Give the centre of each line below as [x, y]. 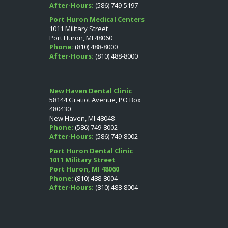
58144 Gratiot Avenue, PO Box [95, 99]
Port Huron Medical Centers [97, 19]
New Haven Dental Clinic [91, 90]
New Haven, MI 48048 [82, 118]
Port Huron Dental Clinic [91, 150]
